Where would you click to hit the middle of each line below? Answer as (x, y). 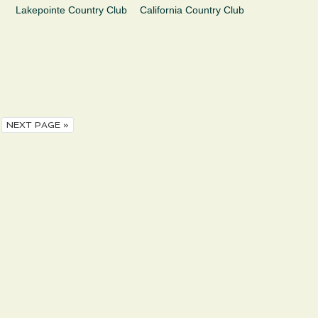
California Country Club (192, 10)
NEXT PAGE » (37, 125)
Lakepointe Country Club (72, 10)
